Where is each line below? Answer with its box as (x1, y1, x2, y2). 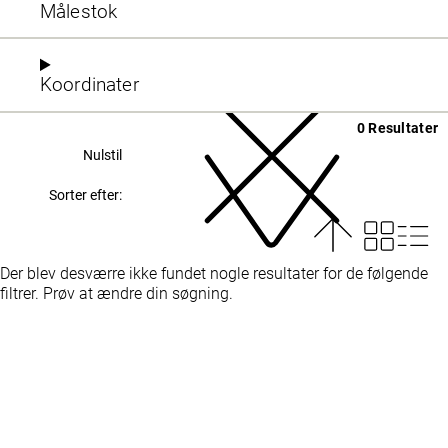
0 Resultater (356, 119, 439, 136)
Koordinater (40, 73, 139, 97)
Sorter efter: (49, 186, 123, 204)
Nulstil (83, 146, 123, 164)
